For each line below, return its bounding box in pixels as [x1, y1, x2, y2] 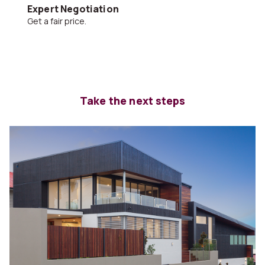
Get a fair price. [33, 15, 86, 27]
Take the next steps [79, 93, 186, 108]
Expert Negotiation [27, 2, 119, 15]
